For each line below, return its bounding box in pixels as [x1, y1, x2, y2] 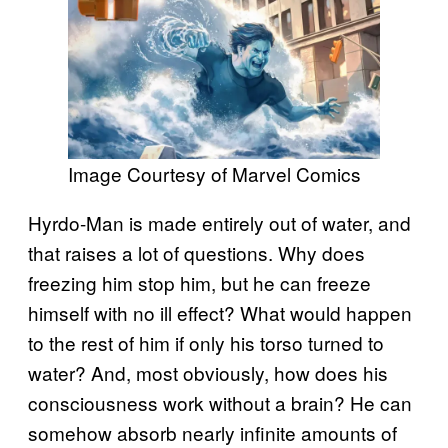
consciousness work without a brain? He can [28, 389, 412, 417]
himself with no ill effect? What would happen [28, 299, 412, 327]
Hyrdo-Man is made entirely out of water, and [28, 209, 411, 237]
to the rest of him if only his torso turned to [28, 329, 384, 357]
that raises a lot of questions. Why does [28, 239, 365, 267]
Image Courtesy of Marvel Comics [68, 160, 361, 188]
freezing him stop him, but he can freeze [28, 269, 371, 297]
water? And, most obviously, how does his [28, 359, 388, 387]
